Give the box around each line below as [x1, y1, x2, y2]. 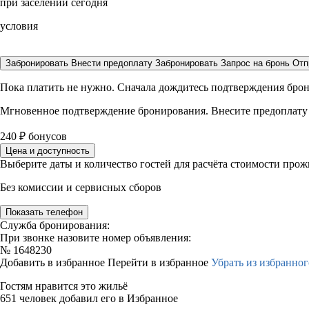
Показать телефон [6, 207, 83, 217]
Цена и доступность [6, 146, 90, 156]
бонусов [26, 130, 67, 142]
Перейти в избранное [108, 257, 211, 268]
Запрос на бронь [221, 58, 290, 68]
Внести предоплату [71, 58, 155, 68]
